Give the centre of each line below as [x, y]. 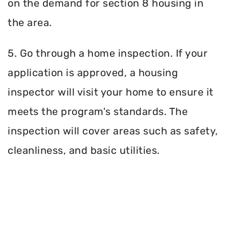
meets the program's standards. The [98, 112]
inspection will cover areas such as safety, [113, 131]
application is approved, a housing [93, 73]
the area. [30, 22]
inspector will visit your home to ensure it [111, 92]
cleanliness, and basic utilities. [84, 151]
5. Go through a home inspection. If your [108, 53]
